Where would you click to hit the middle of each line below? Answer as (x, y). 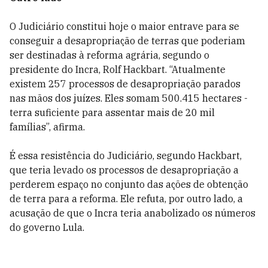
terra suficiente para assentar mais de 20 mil (112, 112)
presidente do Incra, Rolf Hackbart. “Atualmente (118, 69)
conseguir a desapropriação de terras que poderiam (127, 41)
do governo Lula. (47, 227)
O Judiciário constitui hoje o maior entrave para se (124, 26)
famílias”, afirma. (47, 127)
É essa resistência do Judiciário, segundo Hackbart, (126, 156)
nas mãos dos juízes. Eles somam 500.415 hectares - (129, 98)
